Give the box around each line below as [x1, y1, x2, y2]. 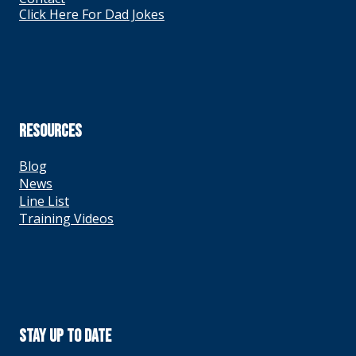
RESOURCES [19, 121, 82, 142]
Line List [19, 192, 69, 210]
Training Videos [19, 210, 114, 227]
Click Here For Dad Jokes [19, 6, 164, 23]
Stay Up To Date [19, 326, 111, 347]
